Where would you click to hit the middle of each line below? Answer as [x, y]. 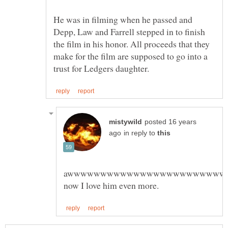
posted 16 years [170, 122]
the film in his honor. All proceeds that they [132, 44]
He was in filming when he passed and [123, 20]
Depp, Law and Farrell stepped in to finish [129, 32]
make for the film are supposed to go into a [131, 56]
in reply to [140, 133]
